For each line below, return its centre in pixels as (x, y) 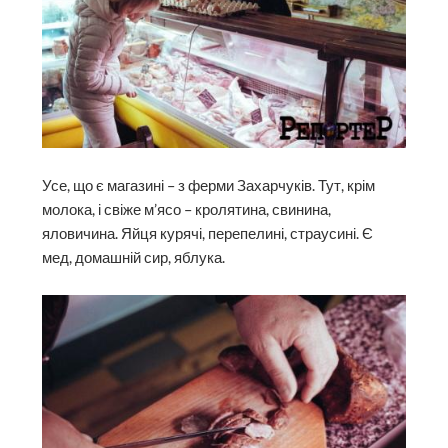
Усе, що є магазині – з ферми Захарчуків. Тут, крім (209, 185)
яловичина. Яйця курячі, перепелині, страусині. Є (208, 233)
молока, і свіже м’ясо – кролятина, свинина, (187, 209)
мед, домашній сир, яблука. (134, 257)
